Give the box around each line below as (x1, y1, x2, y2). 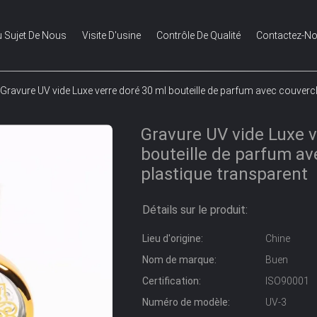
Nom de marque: (142, 254, 217, 265)
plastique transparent (141, 164, 308, 184)
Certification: (142, 275, 201, 287)
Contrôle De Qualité (156, 30, 241, 41)
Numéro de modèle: (142, 296, 230, 308)
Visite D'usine (82, 30, 141, 41)
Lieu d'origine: (142, 233, 203, 244)
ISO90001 (265, 275, 309, 287)
